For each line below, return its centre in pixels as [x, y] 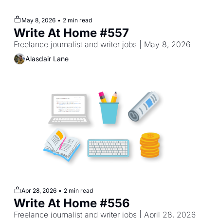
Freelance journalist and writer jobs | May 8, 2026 [102, 44]
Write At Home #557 [71, 33]
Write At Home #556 [72, 203]
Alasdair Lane [47, 59]
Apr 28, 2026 [39, 191]
